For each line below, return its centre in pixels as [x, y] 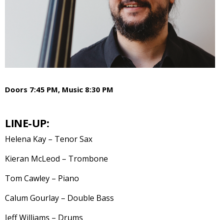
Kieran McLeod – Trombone [56, 159]
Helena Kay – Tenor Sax [49, 139]
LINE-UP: [27, 123]
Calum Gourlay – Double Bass [59, 198]
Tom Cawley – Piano [42, 179]
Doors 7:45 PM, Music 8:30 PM [59, 90]
